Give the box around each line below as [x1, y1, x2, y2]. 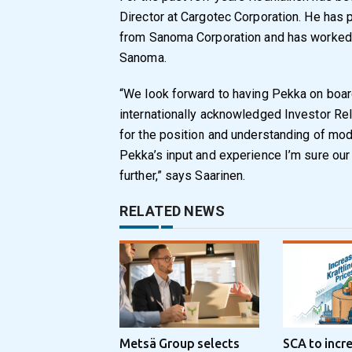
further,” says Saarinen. [119, 168, 246, 184]
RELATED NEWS [119, 203, 225, 220]
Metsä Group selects [119, 335, 240, 350]
